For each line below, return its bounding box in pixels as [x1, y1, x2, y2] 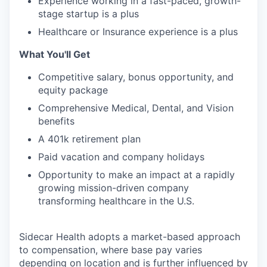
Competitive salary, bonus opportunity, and [38, 71, 234, 83]
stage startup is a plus [38, 8, 139, 20]
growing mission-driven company [38, 182, 189, 194]
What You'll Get [19, 48, 90, 60]
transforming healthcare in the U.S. [38, 195, 194, 207]
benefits [38, 115, 74, 127]
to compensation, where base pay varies [19, 244, 202, 256]
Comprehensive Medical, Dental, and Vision [38, 102, 234, 114]
